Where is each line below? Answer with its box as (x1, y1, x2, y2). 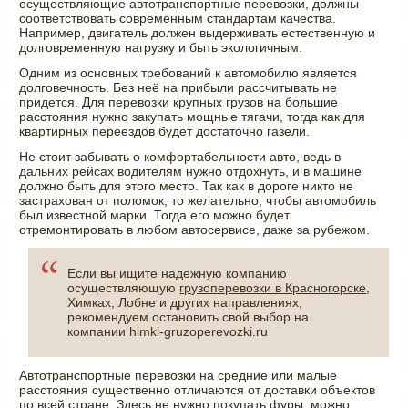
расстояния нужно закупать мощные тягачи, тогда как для (19, 108, 366, 124)
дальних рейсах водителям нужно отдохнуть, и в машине (19, 163, 362, 178)
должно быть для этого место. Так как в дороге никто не (19, 178, 354, 193)
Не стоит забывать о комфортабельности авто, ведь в (19, 148, 342, 164)
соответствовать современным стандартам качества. (19, 10, 337, 25)
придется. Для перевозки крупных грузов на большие (19, 94, 339, 109)
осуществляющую (67, 280, 180, 295)
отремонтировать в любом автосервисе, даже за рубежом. (19, 221, 371, 237)
